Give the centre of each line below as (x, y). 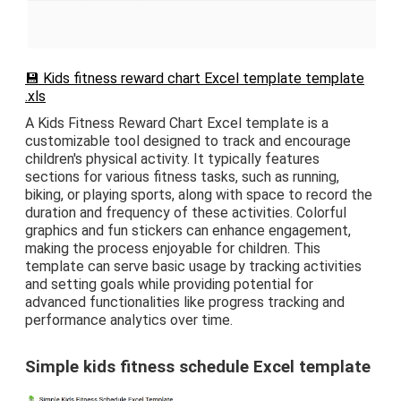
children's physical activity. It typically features (172, 158)
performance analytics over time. (129, 320)
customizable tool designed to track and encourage (188, 141)
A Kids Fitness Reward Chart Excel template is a (177, 123)
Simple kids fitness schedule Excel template (198, 367)
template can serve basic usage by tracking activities (193, 266)
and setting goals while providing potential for (169, 284)
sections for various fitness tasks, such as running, (182, 176)
